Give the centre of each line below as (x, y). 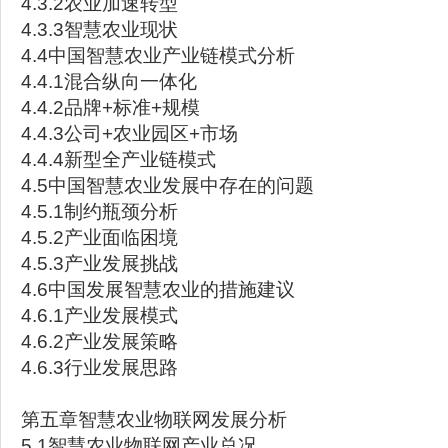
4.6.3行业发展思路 (99, 367)
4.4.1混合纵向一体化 (109, 81)
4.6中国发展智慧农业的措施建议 (158, 289)
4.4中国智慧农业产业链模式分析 (158, 55)
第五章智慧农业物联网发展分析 (154, 419)
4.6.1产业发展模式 (99, 315)
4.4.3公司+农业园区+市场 (129, 133)
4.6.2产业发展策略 (99, 341)
